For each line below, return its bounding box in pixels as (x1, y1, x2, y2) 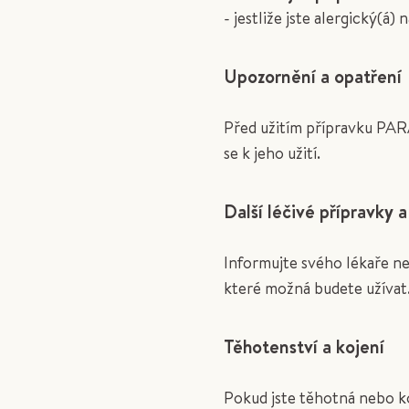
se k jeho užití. (224, 141, 321, 164)
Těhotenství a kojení (224, 333, 385, 359)
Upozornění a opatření (224, 63, 403, 89)
